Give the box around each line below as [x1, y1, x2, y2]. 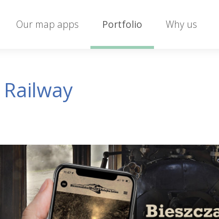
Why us [166, 18, 197, 31]
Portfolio [102, 18, 143, 31]
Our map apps [16, 18, 79, 31]
